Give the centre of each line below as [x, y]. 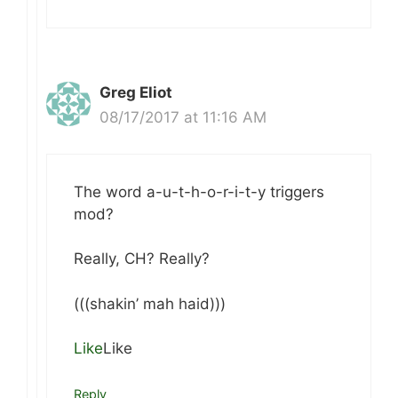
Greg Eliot [136, 93]
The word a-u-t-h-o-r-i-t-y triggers [199, 191]
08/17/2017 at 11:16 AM [183, 118]
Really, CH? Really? [142, 259]
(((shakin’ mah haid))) [150, 303]
